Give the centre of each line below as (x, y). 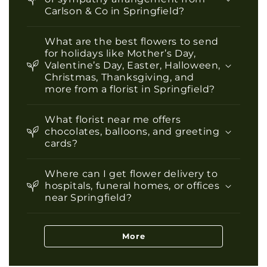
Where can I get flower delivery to (131, 173)
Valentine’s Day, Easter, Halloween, (133, 65)
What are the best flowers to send (132, 41)
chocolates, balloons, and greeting (132, 131)
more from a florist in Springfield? (130, 89)
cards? (61, 143)
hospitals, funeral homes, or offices (132, 185)
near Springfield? (89, 197)
